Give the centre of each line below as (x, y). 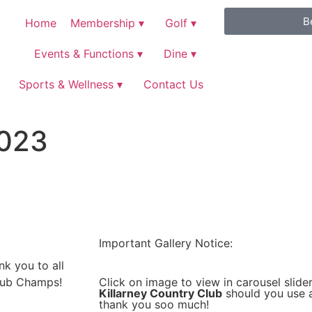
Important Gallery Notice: (166, 243)
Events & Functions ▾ (88, 54)
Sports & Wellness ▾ (70, 84)
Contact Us (173, 84)
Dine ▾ (180, 54)
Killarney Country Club (161, 293)
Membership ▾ (107, 23)
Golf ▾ (180, 23)
